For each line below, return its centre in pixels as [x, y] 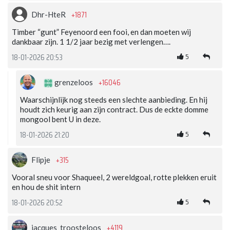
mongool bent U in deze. [60, 119]
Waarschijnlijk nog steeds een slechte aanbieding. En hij [114, 100]
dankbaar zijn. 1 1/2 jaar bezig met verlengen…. [91, 42]
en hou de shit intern [46, 187]
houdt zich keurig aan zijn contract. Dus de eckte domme [114, 110]
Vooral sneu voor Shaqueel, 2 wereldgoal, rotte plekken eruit [114, 177]
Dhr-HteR [49, 15]
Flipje [42, 160]
